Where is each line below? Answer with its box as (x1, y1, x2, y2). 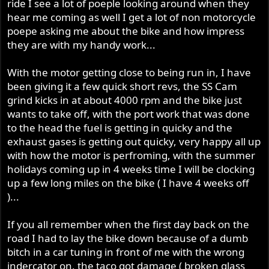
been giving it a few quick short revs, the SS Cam (7, 79, 238, 94)
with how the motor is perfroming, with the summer (7, 148, 256, 163)
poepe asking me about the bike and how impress (7, 24, 245, 38)
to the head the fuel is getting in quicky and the (7, 121, 233, 135)
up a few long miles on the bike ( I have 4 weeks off (7, 176, 250, 190)
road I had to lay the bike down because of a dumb (7, 231, 249, 246)
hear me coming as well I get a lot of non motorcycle (7, 10, 256, 25)
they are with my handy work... (7, 38, 156, 52)
